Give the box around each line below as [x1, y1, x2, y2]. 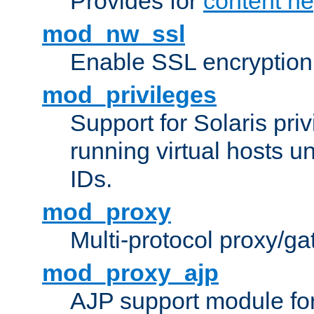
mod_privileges [42, 81, 217, 109]
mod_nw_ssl [42, 20, 185, 48]
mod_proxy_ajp [42, 259, 219, 287]
